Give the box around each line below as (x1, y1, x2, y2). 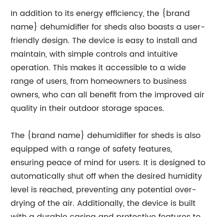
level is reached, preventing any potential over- (11, 184, 197, 196)
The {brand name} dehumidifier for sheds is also (11, 129, 201, 142)
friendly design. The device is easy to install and (11, 34, 198, 47)
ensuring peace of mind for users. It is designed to (11, 156, 206, 169)
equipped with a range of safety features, (11, 143, 172, 155)
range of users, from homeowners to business (11, 75, 187, 88)
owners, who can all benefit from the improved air (11, 89, 205, 101)
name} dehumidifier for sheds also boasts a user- (11, 21, 205, 33)
